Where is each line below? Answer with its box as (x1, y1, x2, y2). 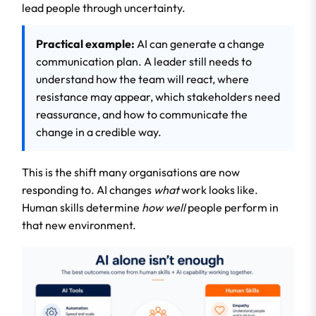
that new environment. (22, 218, 136, 232)
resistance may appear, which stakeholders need (36, 90, 280, 104)
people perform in (186, 200, 279, 214)
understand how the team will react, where (36, 72, 249, 86)
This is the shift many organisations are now (22, 165, 240, 179)
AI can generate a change (135, 37, 265, 51)
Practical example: (36, 37, 135, 51)
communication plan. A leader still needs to (36, 54, 252, 68)
